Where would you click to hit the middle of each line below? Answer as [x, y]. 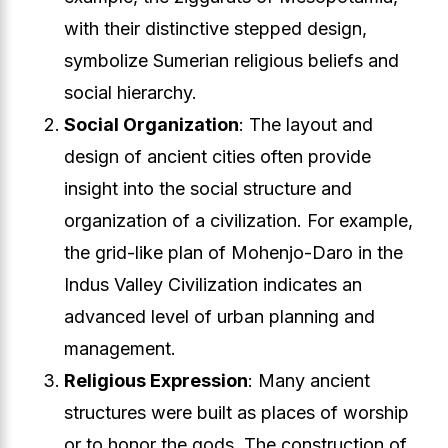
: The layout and [306, 124]
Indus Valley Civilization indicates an [213, 284]
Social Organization [151, 124]
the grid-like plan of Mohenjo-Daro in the [233, 252]
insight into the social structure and [208, 188]
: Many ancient [309, 380]
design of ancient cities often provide [217, 156]
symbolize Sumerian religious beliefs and [231, 60]
